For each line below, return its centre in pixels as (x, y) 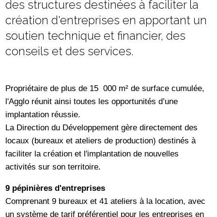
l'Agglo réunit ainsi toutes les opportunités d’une (92, 101)
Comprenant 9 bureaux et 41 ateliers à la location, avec (106, 201)
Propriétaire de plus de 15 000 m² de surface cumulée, (105, 88)
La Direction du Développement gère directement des (102, 127)
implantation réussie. (43, 114)
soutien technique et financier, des (96, 36)
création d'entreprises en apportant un (106, 20)
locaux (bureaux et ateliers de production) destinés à (101, 140)
